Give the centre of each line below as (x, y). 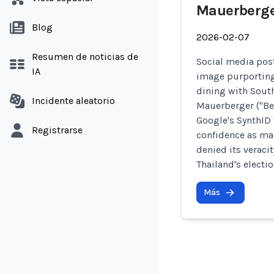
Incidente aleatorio (73, 101)
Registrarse (57, 130)
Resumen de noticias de (85, 57)
